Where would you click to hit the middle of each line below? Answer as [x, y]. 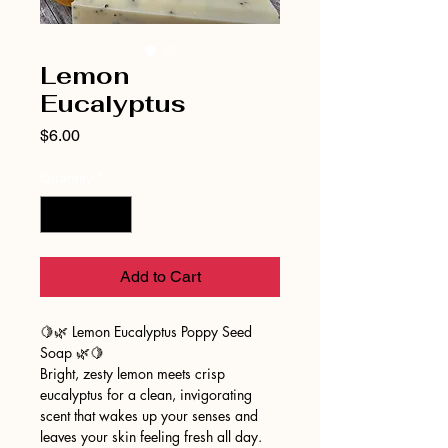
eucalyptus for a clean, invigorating [146, 394]
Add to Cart [160, 276]
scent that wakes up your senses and [149, 415]
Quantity [66, 177]
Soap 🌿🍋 [72, 352]
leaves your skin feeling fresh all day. [151, 436]
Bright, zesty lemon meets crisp [132, 373]
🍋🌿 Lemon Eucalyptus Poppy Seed [146, 331]
